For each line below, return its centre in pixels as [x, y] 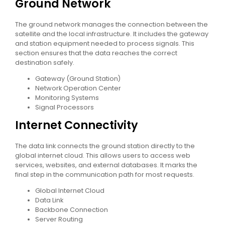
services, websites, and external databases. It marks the [106, 165]
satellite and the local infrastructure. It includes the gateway [112, 34]
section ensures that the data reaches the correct [96, 53]
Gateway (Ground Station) [78, 78]
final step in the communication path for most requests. [105, 174]
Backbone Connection [72, 209]
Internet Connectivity [77, 125]
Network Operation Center [78, 88]
